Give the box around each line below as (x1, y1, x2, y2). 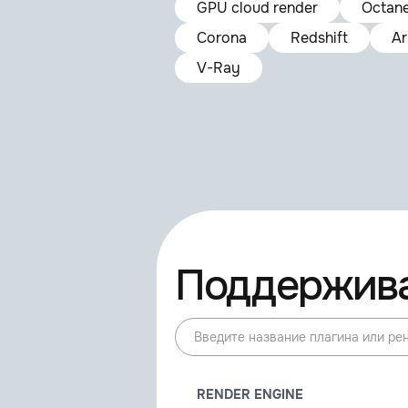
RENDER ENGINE (197, 386, 303, 403)
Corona (197, 28, 247, 47)
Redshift (291, 28, 348, 47)
